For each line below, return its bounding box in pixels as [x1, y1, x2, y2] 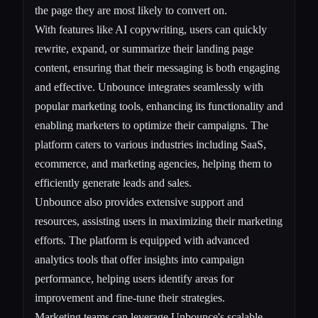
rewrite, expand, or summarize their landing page [35, 42, 253, 55]
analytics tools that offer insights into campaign [35, 253, 244, 265]
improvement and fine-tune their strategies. [35, 291, 225, 304]
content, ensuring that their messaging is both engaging [35, 61, 280, 74]
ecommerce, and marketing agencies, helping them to [35, 157, 272, 170]
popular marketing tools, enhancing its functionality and [35, 99, 283, 112]
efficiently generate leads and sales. [35, 176, 192, 189]
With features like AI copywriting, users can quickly [35, 23, 267, 35]
